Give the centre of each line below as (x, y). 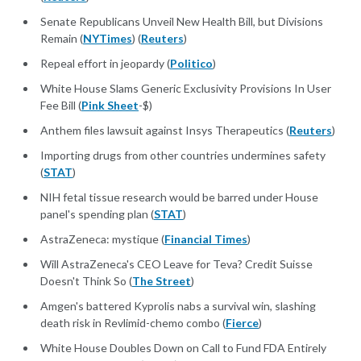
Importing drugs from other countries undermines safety (183, 156)
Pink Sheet (110, 106)
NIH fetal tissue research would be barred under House (179, 197)
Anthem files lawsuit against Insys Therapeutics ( (165, 131)
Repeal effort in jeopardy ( (105, 64)
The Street (162, 281)
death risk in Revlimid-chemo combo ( (133, 323)
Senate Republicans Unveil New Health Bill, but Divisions (182, 22)
